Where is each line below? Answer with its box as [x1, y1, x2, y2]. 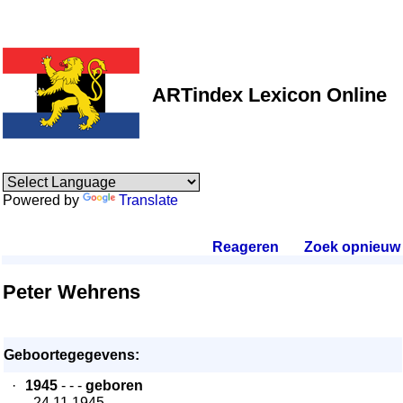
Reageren [212, 239, 279, 255]
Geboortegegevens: [4, 347, 139, 363]
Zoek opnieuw [304, 239, 399, 255]
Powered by [3, 193, 83, 208]
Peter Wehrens [3, 281, 140, 303]
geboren [85, 378, 143, 393]
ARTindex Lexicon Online [152, 84, 387, 106]
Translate [119, 193, 178, 208]
